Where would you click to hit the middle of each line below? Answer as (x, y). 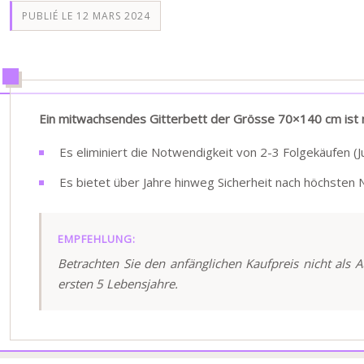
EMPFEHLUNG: (97, 239)
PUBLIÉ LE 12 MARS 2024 (86, 16)
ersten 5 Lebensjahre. (118, 284)
